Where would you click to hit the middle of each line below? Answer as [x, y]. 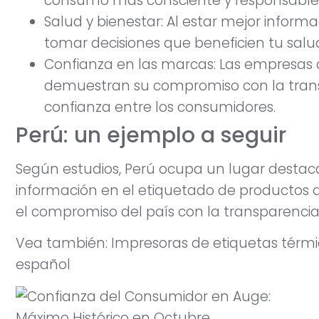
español [43, 265]
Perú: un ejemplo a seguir [151, 135]
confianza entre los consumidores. [160, 107]
